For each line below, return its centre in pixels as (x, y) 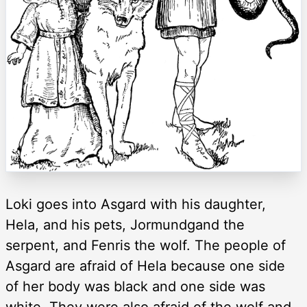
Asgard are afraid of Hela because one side (145, 266)
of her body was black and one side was (135, 286)
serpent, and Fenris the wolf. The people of (146, 245)
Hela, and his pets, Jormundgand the (125, 224)
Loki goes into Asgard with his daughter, (136, 204)
